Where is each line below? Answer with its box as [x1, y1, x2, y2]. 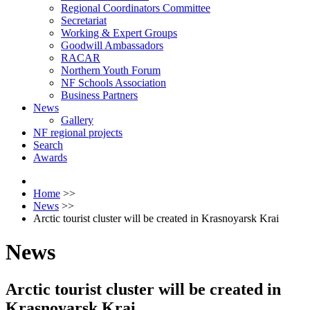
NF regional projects [33, 127, 122, 138]
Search [33, 139, 63, 151]
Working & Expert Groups [61, 27, 177, 39]
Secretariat [61, 15, 107, 26]
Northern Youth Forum [61, 64, 161, 76]
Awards [33, 152, 67, 163]
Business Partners [61, 89, 138, 101]
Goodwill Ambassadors [61, 39, 163, 51]
